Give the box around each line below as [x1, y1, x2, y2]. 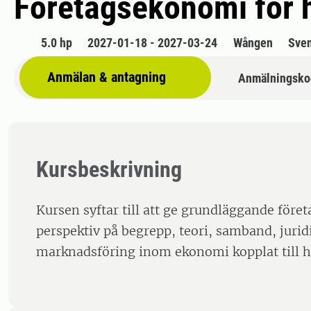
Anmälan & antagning [47, 69, 166, 86]
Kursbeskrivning [36, 156, 182, 183]
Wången [233, 35, 273, 51]
